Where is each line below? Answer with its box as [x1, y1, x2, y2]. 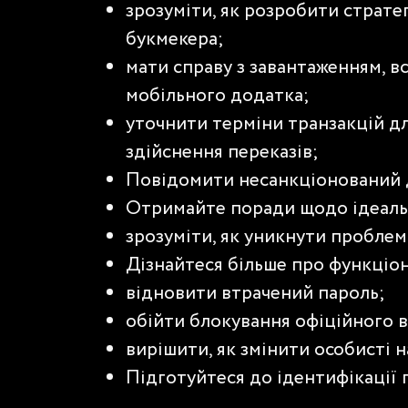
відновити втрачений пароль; [126, 280, 385, 309]
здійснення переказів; [126, 138, 319, 168]
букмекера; [126, 25, 224, 55]
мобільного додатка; [126, 82, 310, 111]
